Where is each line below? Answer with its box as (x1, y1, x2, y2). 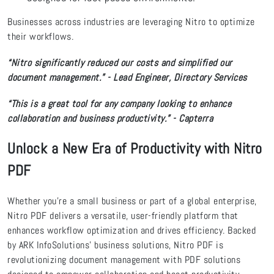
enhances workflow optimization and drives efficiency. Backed (7, 223, 256, 237)
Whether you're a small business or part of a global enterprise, (7, 194, 257, 207)
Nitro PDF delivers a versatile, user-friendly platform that (7, 209, 239, 222)
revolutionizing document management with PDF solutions (7, 253, 240, 266)
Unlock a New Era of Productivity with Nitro (7, 139, 262, 158)
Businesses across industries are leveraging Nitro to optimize (7, 15, 255, 28)
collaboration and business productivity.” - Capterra (7, 112, 213, 125)
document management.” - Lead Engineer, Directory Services (7, 71, 247, 84)
